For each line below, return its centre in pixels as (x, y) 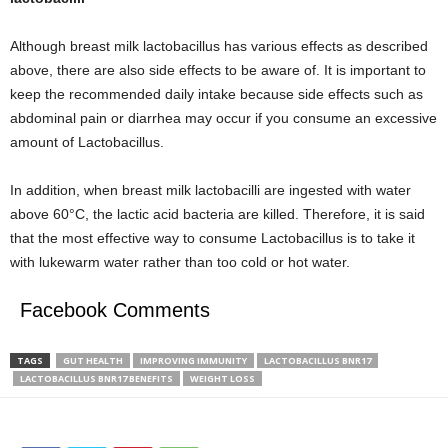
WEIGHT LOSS (222, 378)
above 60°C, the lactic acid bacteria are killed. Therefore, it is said (217, 214)
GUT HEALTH (93, 360)
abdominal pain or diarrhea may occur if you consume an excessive (223, 118)
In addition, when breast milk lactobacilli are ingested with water (210, 190)
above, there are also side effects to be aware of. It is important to (218, 70)
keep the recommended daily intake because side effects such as (216, 94)
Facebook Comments (115, 310)
